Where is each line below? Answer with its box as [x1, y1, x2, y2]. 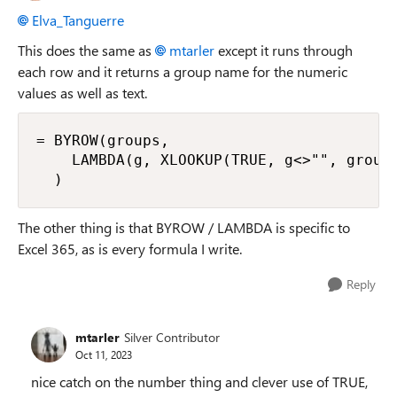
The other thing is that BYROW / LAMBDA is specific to [18, 218, 350, 237]
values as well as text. [18, 83, 147, 102]
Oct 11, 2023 [75, 346, 132, 362]
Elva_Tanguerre [32, 11, 124, 29]
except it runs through [214, 41, 353, 59]
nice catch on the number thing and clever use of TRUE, [31, 372, 368, 391]
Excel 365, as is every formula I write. [18, 239, 245, 258]
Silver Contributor [124, 328, 220, 346]
